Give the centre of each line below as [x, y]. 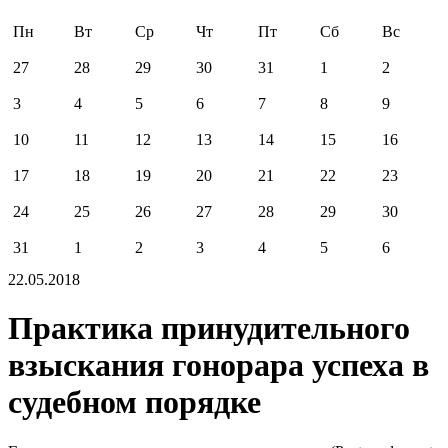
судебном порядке [134, 402]
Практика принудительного [209, 328]
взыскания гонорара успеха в [218, 365]
